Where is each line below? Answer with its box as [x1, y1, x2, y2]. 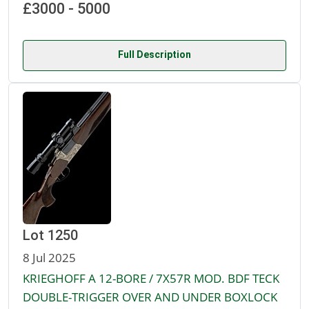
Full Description [118, 49, 191, 61]
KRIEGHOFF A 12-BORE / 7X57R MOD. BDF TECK [23, 270, 279, 287]
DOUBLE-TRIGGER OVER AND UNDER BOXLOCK [23, 288, 277, 306]
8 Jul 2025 [23, 249, 76, 266]
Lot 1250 [23, 227, 78, 244]
